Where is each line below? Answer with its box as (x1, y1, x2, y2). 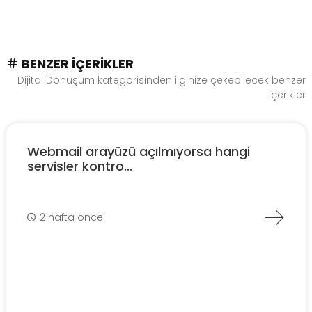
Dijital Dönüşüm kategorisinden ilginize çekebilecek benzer (17, 73, 306, 88)
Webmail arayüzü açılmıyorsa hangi (27, 143, 250, 161)
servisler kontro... (27, 157, 132, 175)
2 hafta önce (40, 210, 103, 224)
